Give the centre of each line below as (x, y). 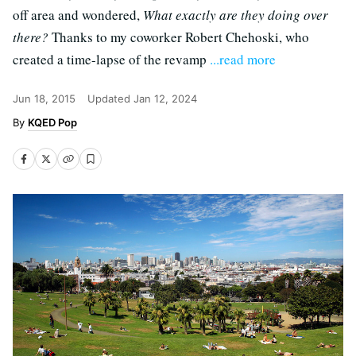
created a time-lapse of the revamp (111, 59)
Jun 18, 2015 (44, 99)
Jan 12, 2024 (165, 99)
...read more (243, 59)
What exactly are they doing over (236, 15)
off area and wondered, (78, 15)
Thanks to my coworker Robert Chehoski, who (179, 37)
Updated (110, 99)
